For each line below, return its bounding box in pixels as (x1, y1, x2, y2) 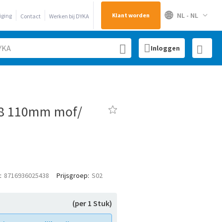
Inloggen (151, 44, 180, 53)
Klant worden (112, 11, 150, 19)
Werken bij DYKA (49, 12, 89, 20)
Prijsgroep (56, 171, 88, 180)
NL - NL (177, 11, 198, 20)
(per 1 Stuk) (72, 198, 112, 208)
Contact (20, 12, 41, 20)
